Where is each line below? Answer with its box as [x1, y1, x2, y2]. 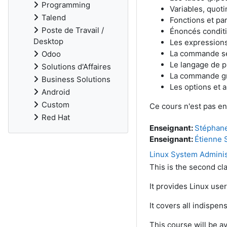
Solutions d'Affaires [42, 62, 111, 71]
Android [42, 87, 70, 97]
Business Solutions [42, 74, 110, 84]
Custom [42, 100, 69, 109]
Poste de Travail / [42, 25, 104, 35]
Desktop [33, 36, 63, 46]
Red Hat [42, 112, 70, 122]
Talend [42, 13, 66, 22]
